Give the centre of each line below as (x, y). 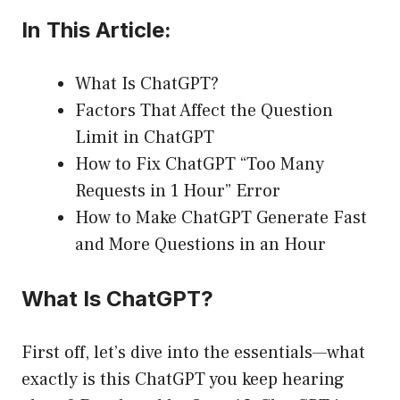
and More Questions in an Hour (200, 245)
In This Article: (96, 30)
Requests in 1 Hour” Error (178, 192)
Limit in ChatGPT (145, 138)
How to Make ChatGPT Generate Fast (221, 218)
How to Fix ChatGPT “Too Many (200, 165)
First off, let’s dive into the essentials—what (193, 353)
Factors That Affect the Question (204, 111)
